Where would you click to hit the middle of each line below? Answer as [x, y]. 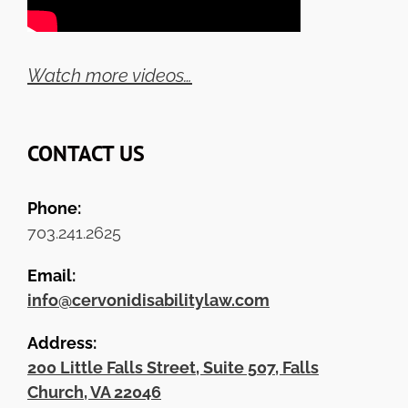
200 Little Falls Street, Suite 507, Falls [173, 368]
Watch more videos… [110, 76]
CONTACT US [86, 154]
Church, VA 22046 [94, 393]
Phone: [54, 209]
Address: [62, 343]
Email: [51, 276]
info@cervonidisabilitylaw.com [148, 301]
